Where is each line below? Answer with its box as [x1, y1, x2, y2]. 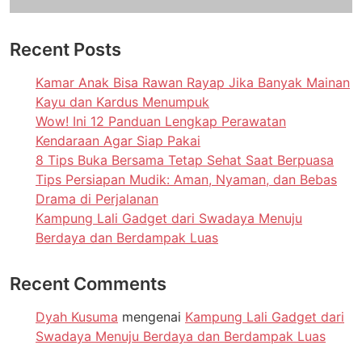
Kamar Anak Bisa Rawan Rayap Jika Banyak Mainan [36, 74, 350, 90]
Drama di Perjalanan [36, 190, 158, 207]
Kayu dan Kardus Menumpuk [36, 93, 209, 110]
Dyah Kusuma [36, 308, 118, 325]
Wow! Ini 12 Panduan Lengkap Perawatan [36, 112, 286, 129]
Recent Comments [10, 272, 166, 294]
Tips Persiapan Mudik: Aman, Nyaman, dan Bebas [36, 170, 337, 187]
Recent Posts [10, 38, 121, 60]
